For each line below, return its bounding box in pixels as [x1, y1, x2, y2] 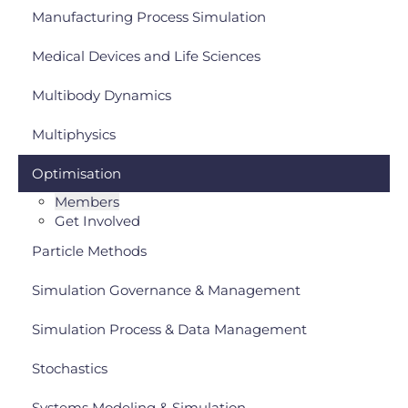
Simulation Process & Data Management [32, 321, 307, 338]
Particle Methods [32, 242, 147, 260]
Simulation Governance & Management [32, 281, 301, 299]
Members [55, 193, 119, 210]
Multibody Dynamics [32, 87, 171, 104]
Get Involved [55, 212, 140, 229]
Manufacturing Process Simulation [32, 8, 266, 25]
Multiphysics [32, 126, 116, 143]
